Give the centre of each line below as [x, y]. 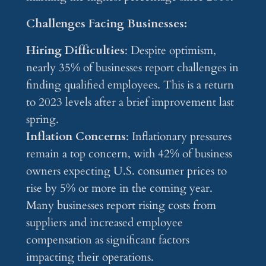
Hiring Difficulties [75, 51]
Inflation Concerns [76, 137]
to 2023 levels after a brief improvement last [130, 102]
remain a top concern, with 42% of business [129, 154]
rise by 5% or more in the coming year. [119, 189]
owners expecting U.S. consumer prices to [126, 171]
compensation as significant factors [107, 240]
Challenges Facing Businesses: [106, 24]
